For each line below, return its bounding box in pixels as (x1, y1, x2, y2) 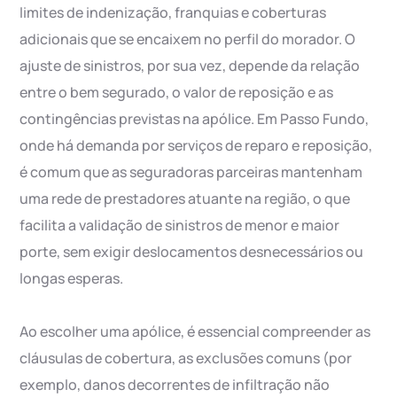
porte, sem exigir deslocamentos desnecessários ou (19, 242, 364, 262)
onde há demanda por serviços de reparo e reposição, (19, 136, 373, 156)
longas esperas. (19, 269, 124, 289)
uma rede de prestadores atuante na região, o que (19, 189, 351, 209)
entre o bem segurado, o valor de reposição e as (19, 82, 334, 103)
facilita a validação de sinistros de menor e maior (19, 215, 340, 236)
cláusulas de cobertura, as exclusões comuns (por (19, 348, 353, 369)
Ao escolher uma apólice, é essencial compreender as (19, 322, 371, 342)
